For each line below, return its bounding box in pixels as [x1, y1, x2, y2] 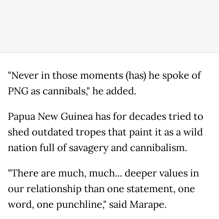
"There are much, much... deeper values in [8, 167, 199, 180]
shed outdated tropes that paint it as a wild [8, 126, 203, 139]
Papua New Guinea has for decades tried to [8, 110, 203, 123]
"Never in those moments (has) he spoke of [8, 69, 201, 82]
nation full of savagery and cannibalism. [8, 141, 187, 154]
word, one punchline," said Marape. [8, 198, 167, 211]
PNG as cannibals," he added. [8, 85, 136, 98]
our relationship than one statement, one [8, 182, 195, 196]
